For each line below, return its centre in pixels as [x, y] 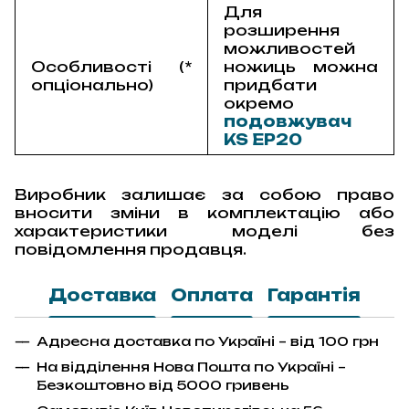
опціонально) [93, 84]
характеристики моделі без [204, 231]
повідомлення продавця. [131, 249]
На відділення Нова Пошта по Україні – [191, 366]
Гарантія [314, 295]
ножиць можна [301, 66]
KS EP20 [263, 139]
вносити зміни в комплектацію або [204, 212]
